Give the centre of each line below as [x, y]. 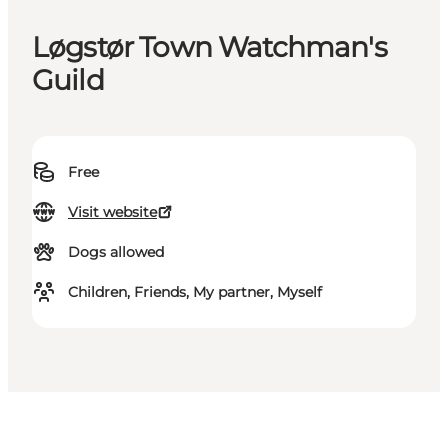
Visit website [112, 212]
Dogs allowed [116, 252]
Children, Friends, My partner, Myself [195, 292]
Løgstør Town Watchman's [209, 47]
